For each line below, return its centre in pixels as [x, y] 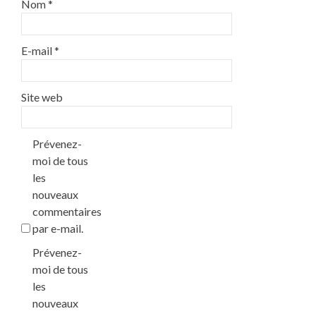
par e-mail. [58, 229]
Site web [42, 97]
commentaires [67, 212]
